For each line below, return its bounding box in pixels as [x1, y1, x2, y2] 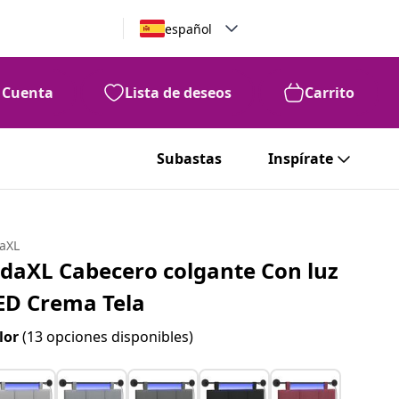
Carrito [305, 83, 354, 102]
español [164, 20, 212, 37]
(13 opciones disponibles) [22, 327, 194, 346]
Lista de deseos [125, 83, 232, 102]
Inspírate [268, 149, 333, 168]
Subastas [157, 149, 222, 168]
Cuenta [2, 83, 53, 102]
